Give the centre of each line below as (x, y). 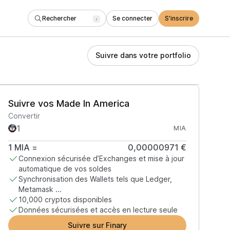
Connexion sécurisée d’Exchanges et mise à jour (101, 158)
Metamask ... (40, 189)
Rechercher (59, 18)
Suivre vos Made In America (69, 103)
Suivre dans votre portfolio (143, 55)
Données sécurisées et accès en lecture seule (98, 210)
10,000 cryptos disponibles (65, 199)
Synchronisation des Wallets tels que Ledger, (95, 179)
